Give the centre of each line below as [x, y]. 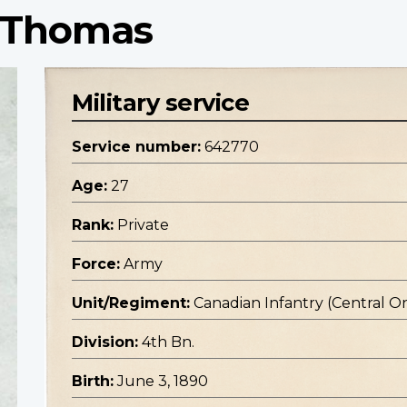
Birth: [93, 382]
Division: [105, 342]
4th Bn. [168, 342]
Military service [160, 103]
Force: [96, 264]
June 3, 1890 [163, 382]
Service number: [136, 147]
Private [143, 225]
